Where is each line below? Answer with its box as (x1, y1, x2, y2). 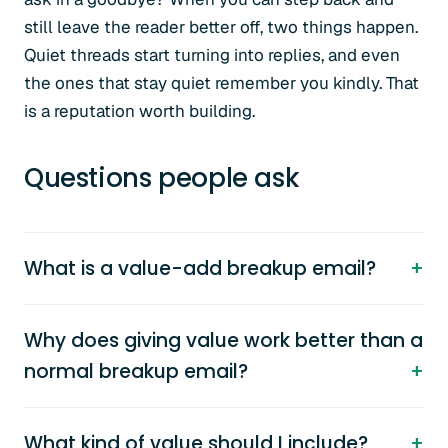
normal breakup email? (24, 358, 248, 385)
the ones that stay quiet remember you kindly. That (24, 72, 419, 94)
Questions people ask (24, 160, 300, 196)
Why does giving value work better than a (24, 327, 423, 354)
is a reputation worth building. (24, 100, 255, 122)
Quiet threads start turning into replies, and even (24, 44, 400, 66)
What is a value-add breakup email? (24, 255, 376, 282)
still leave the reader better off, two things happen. (24, 16, 418, 38)
